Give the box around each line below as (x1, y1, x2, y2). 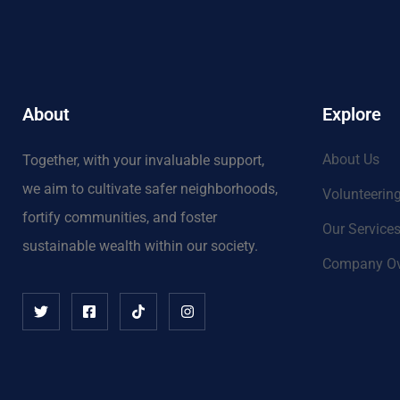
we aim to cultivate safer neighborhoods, (22, 180, 278, 198)
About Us (322, 151, 379, 169)
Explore (322, 104, 381, 126)
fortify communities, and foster (22, 209, 217, 227)
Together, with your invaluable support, (22, 152, 264, 170)
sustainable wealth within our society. (22, 237, 258, 255)
